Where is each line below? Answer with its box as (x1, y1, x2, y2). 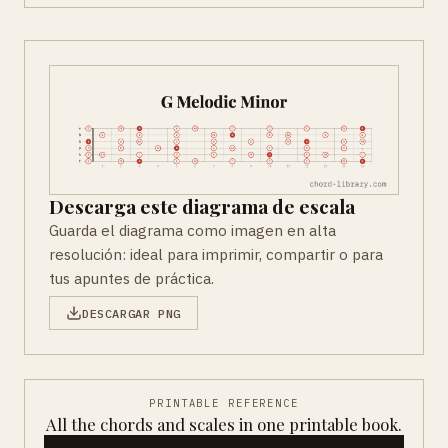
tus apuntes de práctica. (49, 268, 214, 289)
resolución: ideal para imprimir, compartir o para (49, 244, 383, 265)
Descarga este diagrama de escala (49, 193, 355, 220)
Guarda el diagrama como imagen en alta (49, 220, 336, 241)
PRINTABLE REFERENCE (149, 396, 299, 411)
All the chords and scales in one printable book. (46, 413, 402, 436)
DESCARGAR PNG (82, 305, 181, 321)
